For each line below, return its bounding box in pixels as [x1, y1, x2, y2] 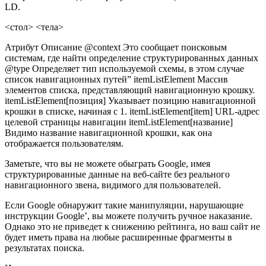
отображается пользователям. [5, 138, 123, 148]
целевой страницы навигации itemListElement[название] [5, 116, 233, 127]
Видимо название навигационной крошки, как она [5, 127, 212, 138]
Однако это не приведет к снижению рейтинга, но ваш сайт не [5, 221, 260, 232]
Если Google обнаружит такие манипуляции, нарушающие [5, 199, 243, 210]
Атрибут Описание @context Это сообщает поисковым [5, 42, 227, 52]
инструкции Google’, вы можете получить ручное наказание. [5, 210, 252, 221]
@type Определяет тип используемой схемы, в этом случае [5, 63, 244, 74]
